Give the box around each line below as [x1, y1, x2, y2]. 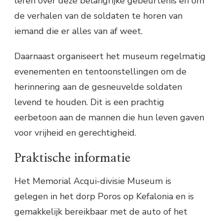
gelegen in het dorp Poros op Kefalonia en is [14, 190, 194, 202]
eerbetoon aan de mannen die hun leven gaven [14, 111, 204, 123]
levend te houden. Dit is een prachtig [14, 96, 164, 108]
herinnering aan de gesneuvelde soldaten [14, 80, 182, 93]
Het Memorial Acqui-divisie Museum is [14, 175, 171, 187]
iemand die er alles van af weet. [14, 25, 143, 37]
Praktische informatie [14, 151, 130, 164]
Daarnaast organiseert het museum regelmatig [14, 50, 206, 62]
